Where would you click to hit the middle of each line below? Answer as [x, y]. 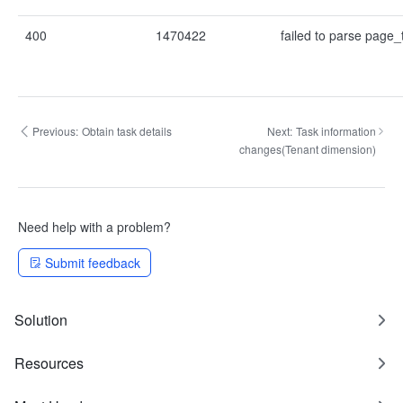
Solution [41, 320]
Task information [336, 131]
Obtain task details [127, 131]
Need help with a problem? [94, 227]
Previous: [55, 131]
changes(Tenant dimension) [308, 149]
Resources [49, 363]
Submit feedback [93, 263]
